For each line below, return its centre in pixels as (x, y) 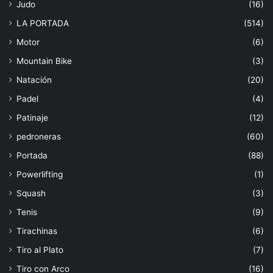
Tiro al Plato (40, 250)
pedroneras (39, 136)
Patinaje (32, 118)
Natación (34, 80)
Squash (31, 193)
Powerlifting (40, 174)
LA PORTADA (43, 23)
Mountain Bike (44, 61)
